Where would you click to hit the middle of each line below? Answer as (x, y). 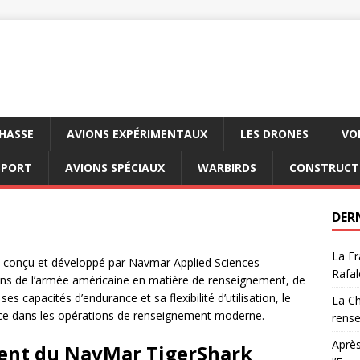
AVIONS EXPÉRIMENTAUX (137, 134)
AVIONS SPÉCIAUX (115, 168)
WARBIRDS (227, 168)
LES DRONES (274, 134)
